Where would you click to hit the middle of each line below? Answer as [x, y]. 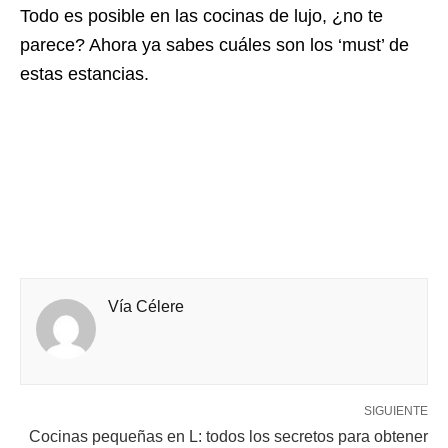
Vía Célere [146, 306]
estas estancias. [84, 73]
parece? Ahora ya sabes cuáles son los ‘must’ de [214, 44]
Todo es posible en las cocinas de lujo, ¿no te [201, 15]
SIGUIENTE [396, 410]
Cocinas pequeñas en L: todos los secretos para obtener [228, 436]
